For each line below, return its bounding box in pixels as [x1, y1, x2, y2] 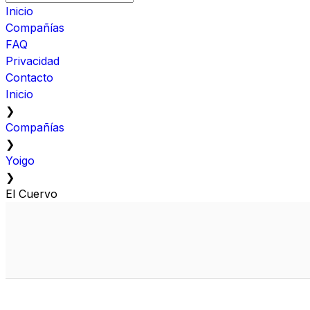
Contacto [6, 70, 53, 84]
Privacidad [6, 53, 60, 68]
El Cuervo [6, 186, 57, 201]
